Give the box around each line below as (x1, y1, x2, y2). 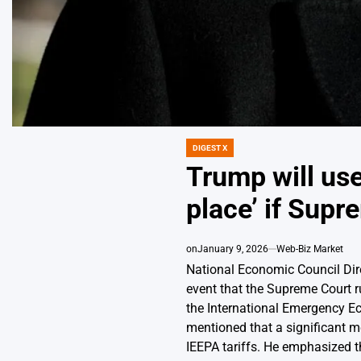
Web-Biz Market (276, 243, 343, 255)
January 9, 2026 (197, 243, 268, 255)
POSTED (185, 148, 216, 158)
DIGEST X (192, 143, 227, 153)
